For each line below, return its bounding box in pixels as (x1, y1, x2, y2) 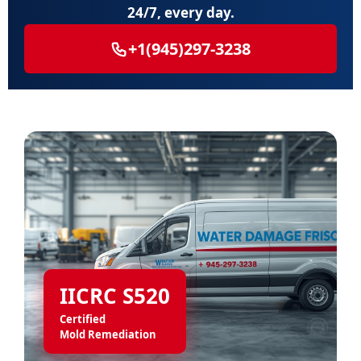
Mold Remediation (60, 327, 156, 342)
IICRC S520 (60, 281, 170, 310)
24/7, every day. (127, 3, 234, 22)
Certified (60, 312, 106, 326)
